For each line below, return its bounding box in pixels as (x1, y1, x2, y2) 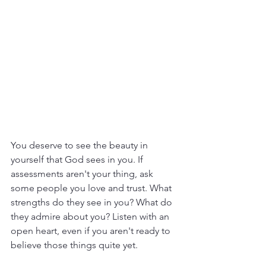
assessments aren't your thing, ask (11, 167, 156, 179)
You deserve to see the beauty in (11, 139, 150, 151)
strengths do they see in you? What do (11, 196, 175, 208)
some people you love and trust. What (11, 182, 174, 194)
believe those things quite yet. (11, 239, 138, 251)
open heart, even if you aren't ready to (11, 224, 173, 236)
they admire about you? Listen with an (11, 210, 172, 222)
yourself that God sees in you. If (11, 153, 145, 165)
